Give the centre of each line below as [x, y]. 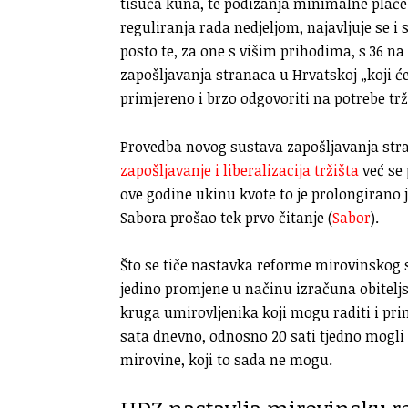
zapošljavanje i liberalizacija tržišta [240, 170]
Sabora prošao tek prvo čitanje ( [226, 217]
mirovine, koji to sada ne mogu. [226, 360]
